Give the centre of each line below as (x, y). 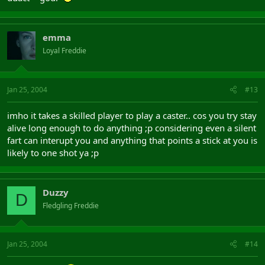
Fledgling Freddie (71, 205)
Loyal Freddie (64, 51)
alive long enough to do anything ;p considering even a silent (132, 127)
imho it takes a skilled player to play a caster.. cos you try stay (132, 115)
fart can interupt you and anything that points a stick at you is (132, 140)
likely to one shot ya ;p (53, 152)
